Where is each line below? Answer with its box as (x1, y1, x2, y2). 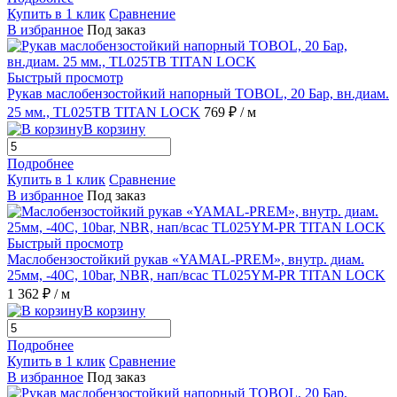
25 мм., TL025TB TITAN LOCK (7, 105, 200, 121)
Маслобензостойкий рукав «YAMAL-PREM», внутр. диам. (7, 252, 364, 268)
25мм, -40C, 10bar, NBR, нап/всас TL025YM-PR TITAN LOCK (7, 268, 385, 284)
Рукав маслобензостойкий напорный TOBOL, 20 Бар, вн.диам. (7, 86, 389, 102)
